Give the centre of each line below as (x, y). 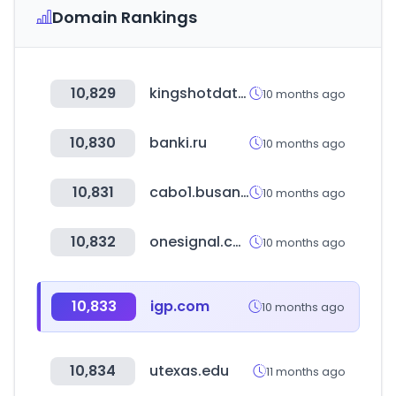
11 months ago (306, 371)
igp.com (180, 306)
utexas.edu (189, 371)
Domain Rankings (125, 17)
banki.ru (178, 143)
